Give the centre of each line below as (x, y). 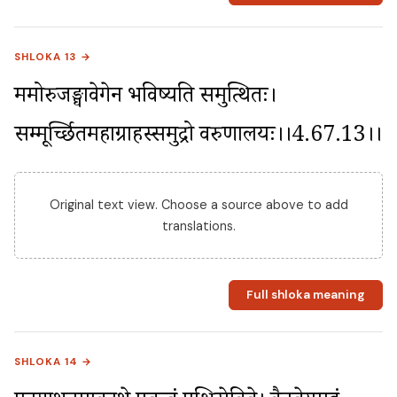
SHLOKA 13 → (53, 57)
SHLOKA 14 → (54, 362)
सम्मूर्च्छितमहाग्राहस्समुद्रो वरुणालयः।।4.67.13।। (198, 137)
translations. (198, 226)
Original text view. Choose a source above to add (198, 204)
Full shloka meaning (305, 295)
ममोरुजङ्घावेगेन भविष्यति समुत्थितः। (145, 98)
